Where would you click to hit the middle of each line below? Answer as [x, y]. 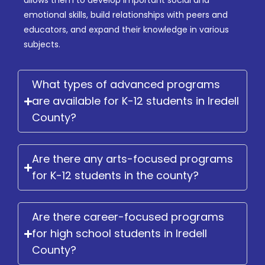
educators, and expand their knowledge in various [126, 30]
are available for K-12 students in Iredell [136, 101]
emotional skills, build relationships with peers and [126, 15]
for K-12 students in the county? [116, 176]
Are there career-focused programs [128, 217]
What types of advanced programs [126, 85]
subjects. [42, 45]
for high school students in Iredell [120, 234]
